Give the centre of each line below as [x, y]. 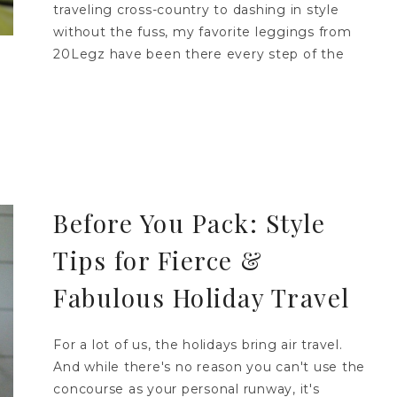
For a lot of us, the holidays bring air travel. [198, 344]
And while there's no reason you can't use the [210, 366]
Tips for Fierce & [158, 260]
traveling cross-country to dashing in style [196, 10]
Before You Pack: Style [190, 222]
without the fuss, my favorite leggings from [202, 32]
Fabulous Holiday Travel [202, 297]
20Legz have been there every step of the [199, 54]
